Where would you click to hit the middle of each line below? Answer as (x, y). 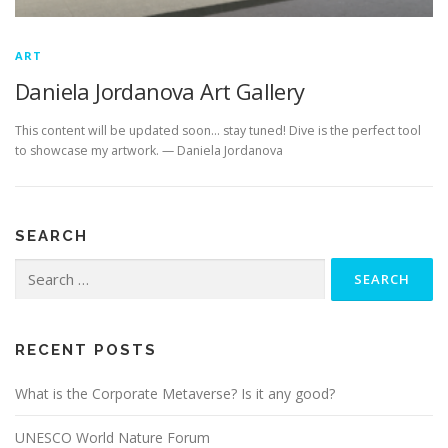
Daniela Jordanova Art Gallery (160, 91)
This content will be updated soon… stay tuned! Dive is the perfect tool (218, 131)
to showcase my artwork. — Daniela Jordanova (149, 151)
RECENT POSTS (86, 350)
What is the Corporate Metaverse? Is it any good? (175, 394)
